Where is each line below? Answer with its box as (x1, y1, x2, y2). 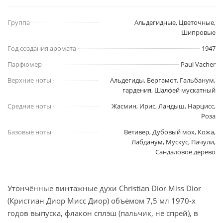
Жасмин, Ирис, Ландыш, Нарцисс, (111, 102, 216, 111)
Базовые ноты (7, 127, 51, 137)
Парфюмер (7, 60, 42, 69)
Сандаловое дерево (155, 147, 216, 157)
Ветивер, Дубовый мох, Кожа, (124, 127, 216, 137)
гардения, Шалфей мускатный (122, 86, 216, 95)
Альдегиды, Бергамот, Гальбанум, (110, 76, 216, 85)
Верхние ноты (7, 76, 51, 85)
